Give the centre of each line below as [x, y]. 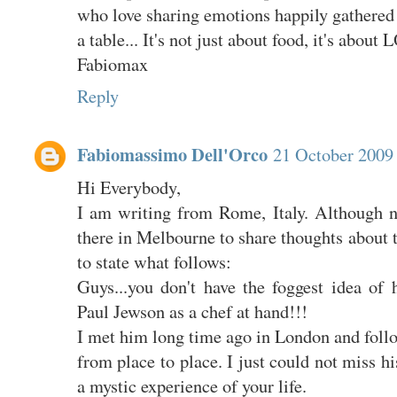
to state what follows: [154, 261]
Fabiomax [112, 63]
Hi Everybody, [128, 187]
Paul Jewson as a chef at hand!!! [192, 311]
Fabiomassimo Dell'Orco [172, 154]
